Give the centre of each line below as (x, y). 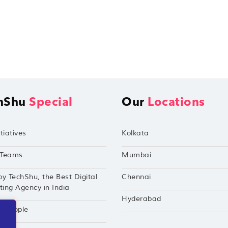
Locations (176, 103)
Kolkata (135, 133)
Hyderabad (141, 199)
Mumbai (136, 155)
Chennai (136, 177)
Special (51, 103)
